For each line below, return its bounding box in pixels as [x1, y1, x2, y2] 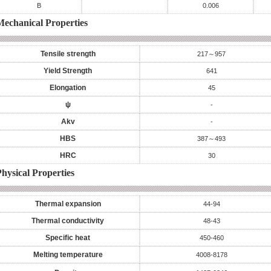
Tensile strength [40, 50, 96, 58]
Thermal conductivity [31, 217, 104, 225]
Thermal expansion [34, 200, 101, 208]
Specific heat [45, 233, 90, 242]
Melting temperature [33, 250, 103, 259]
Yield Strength [44, 67, 92, 75]
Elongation [50, 83, 86, 92]
